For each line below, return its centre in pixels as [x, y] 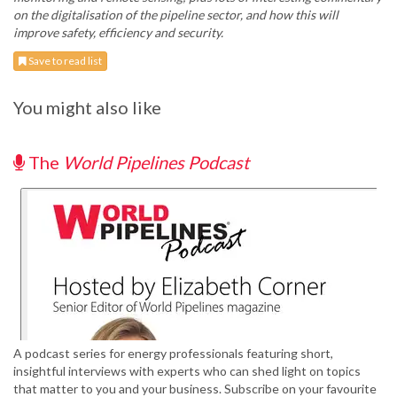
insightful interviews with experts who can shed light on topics [187, 371]
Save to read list [64, 61]
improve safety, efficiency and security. [118, 33]
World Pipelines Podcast [156, 163]
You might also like [87, 108]
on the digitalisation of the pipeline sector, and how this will [176, 15]
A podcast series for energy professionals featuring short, [173, 354]
